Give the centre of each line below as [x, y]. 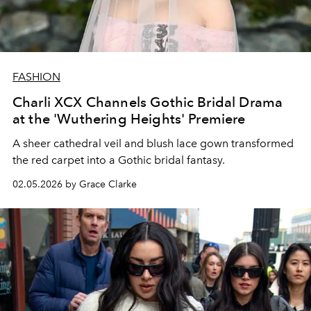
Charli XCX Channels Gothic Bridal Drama [148, 102]
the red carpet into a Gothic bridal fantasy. [119, 160]
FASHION [36, 76]
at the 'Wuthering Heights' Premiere [129, 118]
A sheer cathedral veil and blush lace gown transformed [153, 143]
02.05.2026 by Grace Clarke [75, 184]
